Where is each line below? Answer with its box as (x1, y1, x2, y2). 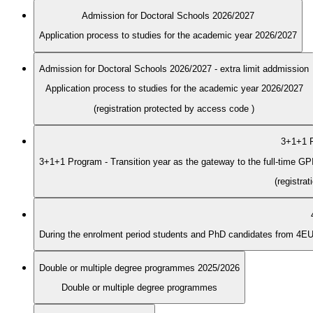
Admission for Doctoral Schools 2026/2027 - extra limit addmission (39, 64, 309, 75)
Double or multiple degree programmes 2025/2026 (39, 262, 240, 273)
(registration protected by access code (94, 103, 252, 114)
